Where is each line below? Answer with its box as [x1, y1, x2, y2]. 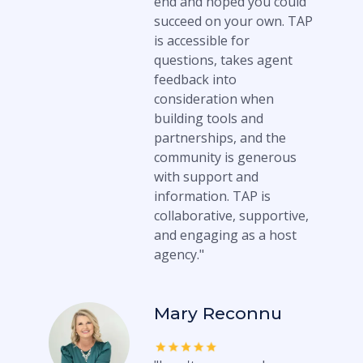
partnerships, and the [154, 129, 286, 147]
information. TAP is [154, 187, 271, 205]
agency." [154, 246, 204, 263]
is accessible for [154, 32, 250, 49]
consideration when [154, 90, 274, 108]
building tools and [154, 109, 263, 127]
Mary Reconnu [154, 303, 282, 323]
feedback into [154, 70, 237, 88]
